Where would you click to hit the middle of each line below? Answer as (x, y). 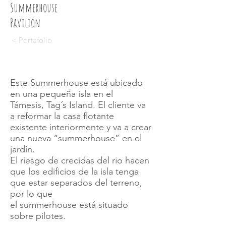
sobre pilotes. (38, 216)
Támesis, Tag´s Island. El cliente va (78, 105)
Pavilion (25, 23)
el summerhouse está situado (69, 205)
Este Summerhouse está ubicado (76, 83)
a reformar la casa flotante (62, 116)
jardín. (22, 149)
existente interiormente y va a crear (81, 127)
